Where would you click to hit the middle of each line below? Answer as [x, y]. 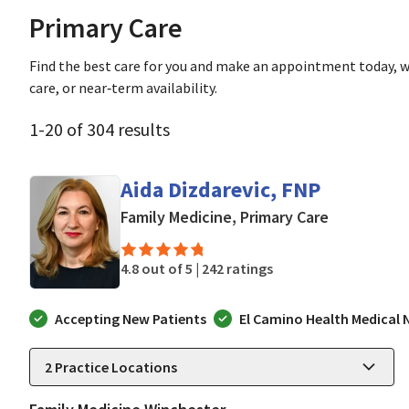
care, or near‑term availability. [123, 88]
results [144, 129]
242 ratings [237, 268]
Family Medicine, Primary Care [225, 217]
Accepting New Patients [131, 318]
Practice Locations [115, 367]
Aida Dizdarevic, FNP [220, 189]
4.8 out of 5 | [161, 268]
